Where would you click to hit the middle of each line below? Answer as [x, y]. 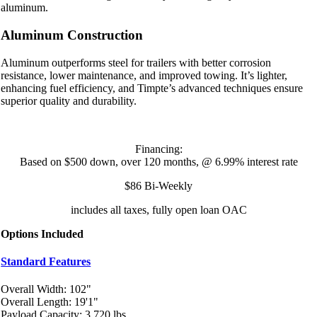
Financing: [158, 149]
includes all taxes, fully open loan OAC [158, 209]
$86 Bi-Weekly [158, 185]
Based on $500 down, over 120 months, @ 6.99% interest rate [158, 161]
